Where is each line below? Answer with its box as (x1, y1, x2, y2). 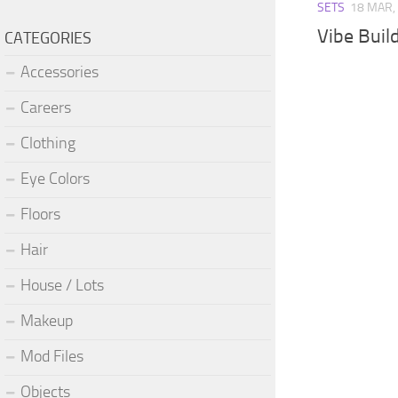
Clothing (20, 132, 76, 153)
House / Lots (20, 275, 104, 295)
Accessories (20, 61, 99, 82)
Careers (20, 97, 71, 117)
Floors (20, 203, 60, 224)
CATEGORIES (4, 28, 92, 48)
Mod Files (20, 346, 84, 366)
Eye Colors (20, 168, 90, 188)
